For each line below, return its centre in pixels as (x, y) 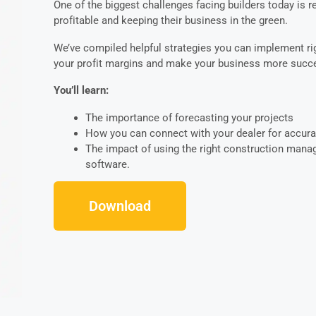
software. (107, 165)
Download (120, 206)
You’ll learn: (81, 91)
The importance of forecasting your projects (189, 118)
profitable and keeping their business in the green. (170, 21)
